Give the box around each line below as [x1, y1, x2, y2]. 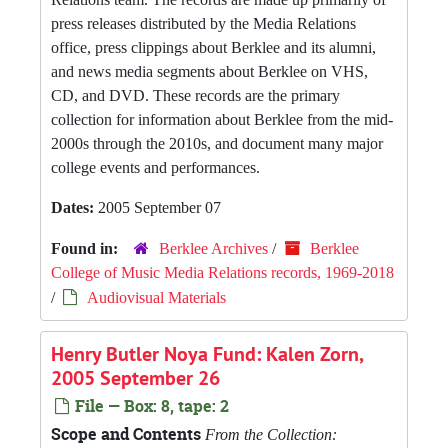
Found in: [51, 240, 122, 257]
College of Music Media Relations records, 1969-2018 [51, 264, 394, 281]
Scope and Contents [51, 423, 201, 445]
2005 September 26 [51, 365, 220, 391]
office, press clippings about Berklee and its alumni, [51, 39, 376, 56]
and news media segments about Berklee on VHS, [51, 63, 368, 80]
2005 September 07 [98, 199, 221, 216]
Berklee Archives [159, 240, 268, 257]
